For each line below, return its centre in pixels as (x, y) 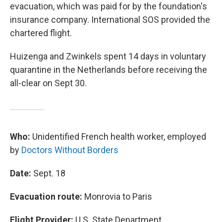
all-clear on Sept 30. (48, 83)
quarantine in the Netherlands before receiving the (109, 70)
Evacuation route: (46, 196)
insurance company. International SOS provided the (110, 20)
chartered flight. (41, 33)
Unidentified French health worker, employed (119, 137)
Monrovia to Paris (117, 196)
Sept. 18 (48, 173)
